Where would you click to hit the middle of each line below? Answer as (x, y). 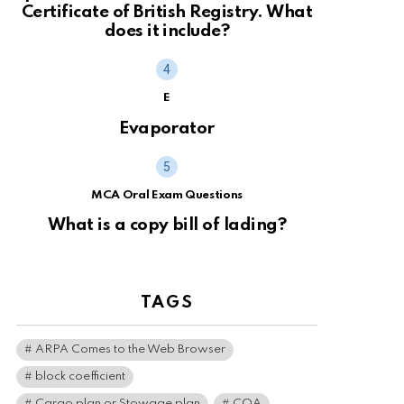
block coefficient (80, 377)
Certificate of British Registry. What (167, 12)
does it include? (167, 31)
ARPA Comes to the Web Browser (130, 350)
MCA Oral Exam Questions (167, 195)
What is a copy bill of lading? (167, 225)
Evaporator (167, 128)
